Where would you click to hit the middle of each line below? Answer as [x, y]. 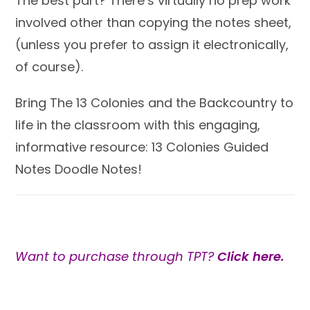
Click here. [253, 257]
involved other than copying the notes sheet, [154, 23]
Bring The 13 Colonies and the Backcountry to [155, 103]
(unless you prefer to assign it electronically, [152, 45]
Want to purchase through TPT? [117, 257]
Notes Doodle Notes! [79, 170]
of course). [49, 67]
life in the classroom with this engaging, [138, 125]
